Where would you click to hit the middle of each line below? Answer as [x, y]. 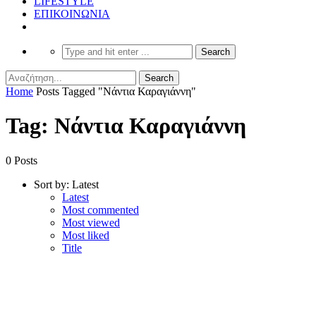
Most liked [86, 235]
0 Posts [22, 160]
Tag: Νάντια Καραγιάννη [126, 126]
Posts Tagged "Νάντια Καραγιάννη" [116, 91]
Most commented [101, 209]
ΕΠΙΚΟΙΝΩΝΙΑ [72, 13]
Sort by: [51, 184]
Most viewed [91, 222]
